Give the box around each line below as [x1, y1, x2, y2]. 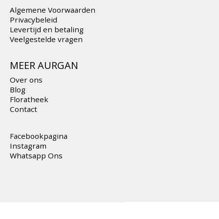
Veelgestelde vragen [10, 34, 83, 44]
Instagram [10, 140, 46, 151]
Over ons [10, 74, 43, 85]
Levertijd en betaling [10, 24, 84, 34]
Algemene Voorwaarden [10, 4, 95, 15]
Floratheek [10, 94, 48, 104]
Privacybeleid [10, 14, 57, 24]
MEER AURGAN [10, 58, 78, 72]
